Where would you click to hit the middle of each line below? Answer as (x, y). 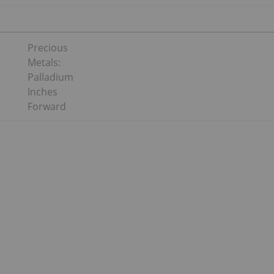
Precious (47, 48)
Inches (42, 92)
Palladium (50, 77)
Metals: (44, 63)
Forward (46, 107)
